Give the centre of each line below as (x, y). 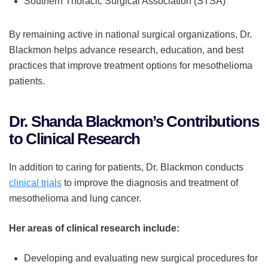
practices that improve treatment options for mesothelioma (131, 65)
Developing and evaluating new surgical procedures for (141, 258)
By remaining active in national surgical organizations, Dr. (130, 34)
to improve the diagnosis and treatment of (150, 182)
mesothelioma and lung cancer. (75, 198)
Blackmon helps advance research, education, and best (126, 50)
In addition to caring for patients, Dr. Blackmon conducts (126, 167)
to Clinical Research (74, 138)
